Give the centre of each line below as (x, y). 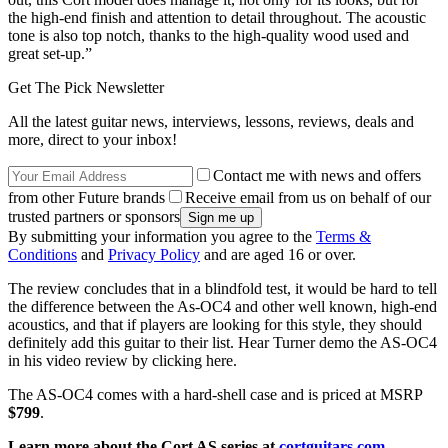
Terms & (343, 236)
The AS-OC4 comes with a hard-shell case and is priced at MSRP (215, 394)
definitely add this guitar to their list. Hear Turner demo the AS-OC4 (222, 342)
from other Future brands (86, 197)
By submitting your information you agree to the (162, 236)
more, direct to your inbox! (92, 139)
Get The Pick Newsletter (86, 87)
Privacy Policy (154, 254)
